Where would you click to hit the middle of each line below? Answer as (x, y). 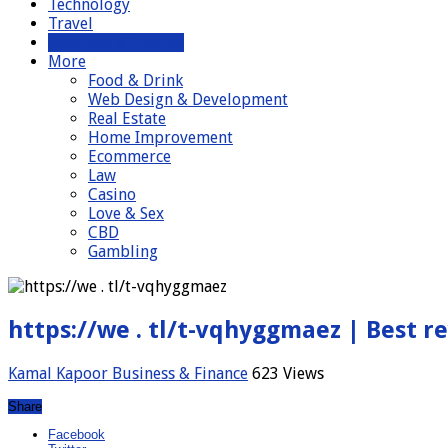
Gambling (123, 251)
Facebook (76, 434)
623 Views (288, 373)
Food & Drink (135, 80)
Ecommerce (129, 156)
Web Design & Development (188, 99)
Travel (70, 23)
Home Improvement (160, 137)
